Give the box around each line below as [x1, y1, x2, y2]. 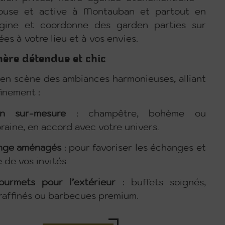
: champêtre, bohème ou [66, 109, 206, 119]
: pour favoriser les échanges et [61, 144, 206, 153]
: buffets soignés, [116, 178, 206, 187]
